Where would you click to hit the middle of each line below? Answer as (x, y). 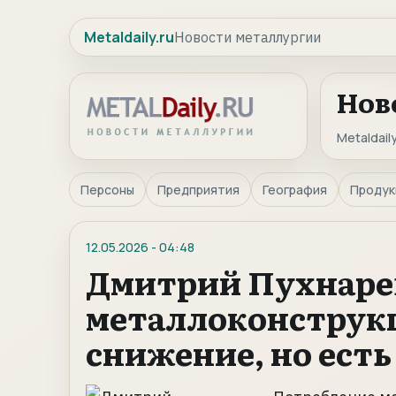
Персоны (107, 190)
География (295, 190)
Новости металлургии (247, 37)
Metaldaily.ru (129, 37)
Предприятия (198, 190)
